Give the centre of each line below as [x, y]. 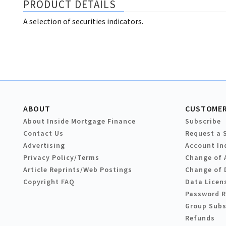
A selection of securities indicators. [83, 21]
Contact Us [43, 133]
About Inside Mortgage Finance [79, 121]
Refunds [200, 218]
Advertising [44, 146]
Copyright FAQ [49, 182]
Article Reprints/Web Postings [78, 170]
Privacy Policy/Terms [61, 158]
